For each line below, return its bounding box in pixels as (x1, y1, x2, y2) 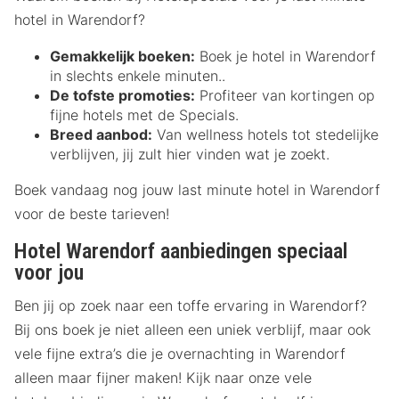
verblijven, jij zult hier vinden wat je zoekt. (50, 145, 330, 164)
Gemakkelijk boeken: (50, 47, 195, 66)
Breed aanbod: (50, 126, 152, 144)
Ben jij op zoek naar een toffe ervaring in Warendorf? (14, 296, 367, 314)
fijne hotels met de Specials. (50, 106, 239, 125)
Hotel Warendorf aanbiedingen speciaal (14, 239, 347, 265)
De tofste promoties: (50, 86, 195, 105)
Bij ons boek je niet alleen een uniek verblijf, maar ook (14, 320, 370, 338)
